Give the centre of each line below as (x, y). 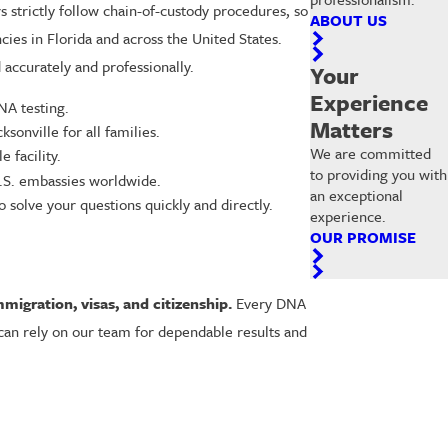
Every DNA (269, 303)
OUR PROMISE (363, 237)
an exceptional (357, 195)
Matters (352, 130)
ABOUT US (349, 19)
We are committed (371, 153)
